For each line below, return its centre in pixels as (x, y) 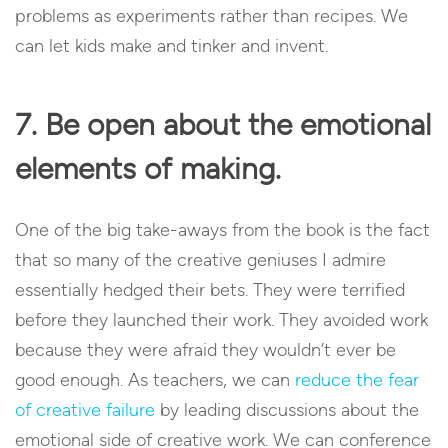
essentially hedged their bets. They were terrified (210, 289)
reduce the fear (357, 379)
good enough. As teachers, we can (155, 379)
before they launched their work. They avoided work (221, 319)
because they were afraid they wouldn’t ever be (205, 349)
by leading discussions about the (287, 409)
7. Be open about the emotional (223, 124)
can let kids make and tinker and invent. (171, 45)
